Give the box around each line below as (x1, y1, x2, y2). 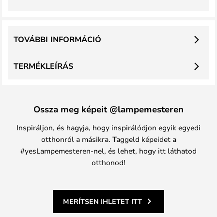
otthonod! (92, 157, 125, 167)
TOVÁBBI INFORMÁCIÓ (14, 34, 101, 45)
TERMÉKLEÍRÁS (14, 61, 73, 71)
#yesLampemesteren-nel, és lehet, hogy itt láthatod (20, 146, 197, 155)
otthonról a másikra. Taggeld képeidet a (41, 134, 176, 144)
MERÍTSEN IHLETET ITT (63, 197, 142, 206)
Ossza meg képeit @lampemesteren (33, 103, 184, 115)
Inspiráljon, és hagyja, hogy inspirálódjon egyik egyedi (16, 123, 201, 132)
